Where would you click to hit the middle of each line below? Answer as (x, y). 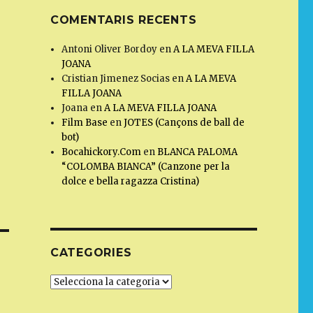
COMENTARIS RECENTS (123, 20)
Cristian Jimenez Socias (116, 79)
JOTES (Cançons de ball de (184, 123)
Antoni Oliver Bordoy (110, 50)
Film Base (85, 123)
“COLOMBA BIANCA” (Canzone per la (146, 167)
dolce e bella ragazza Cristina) (131, 182)
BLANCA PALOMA (198, 152)
